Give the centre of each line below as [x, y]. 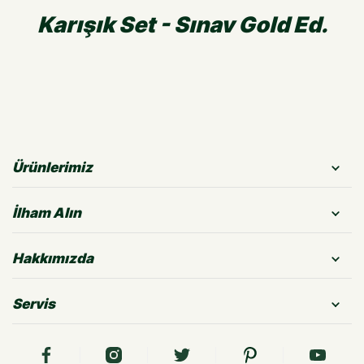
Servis [34, 304]
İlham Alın [47, 213]
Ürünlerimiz [52, 167]
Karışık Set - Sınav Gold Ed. [182, 24]
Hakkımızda [53, 258]
